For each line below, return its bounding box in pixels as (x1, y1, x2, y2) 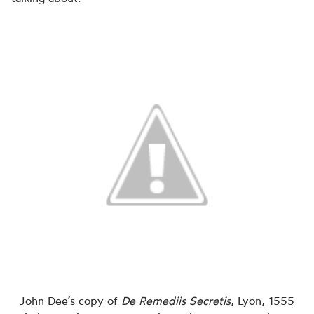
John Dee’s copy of (20, 294, 121, 308)
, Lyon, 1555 (231, 294, 294, 308)
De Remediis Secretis (121, 294, 231, 308)
